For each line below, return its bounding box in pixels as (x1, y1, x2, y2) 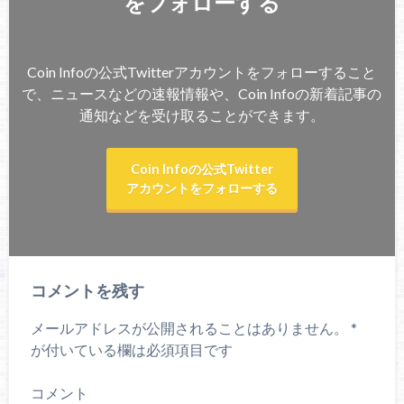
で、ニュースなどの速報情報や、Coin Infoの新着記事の (22, 85, 382, 103)
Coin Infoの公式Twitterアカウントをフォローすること (27, 63, 377, 81)
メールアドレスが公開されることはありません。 (30, 319, 348, 337)
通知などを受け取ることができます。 (78, 106, 325, 124)
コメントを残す (30, 280, 144, 301)
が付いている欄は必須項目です (30, 341, 233, 359)
